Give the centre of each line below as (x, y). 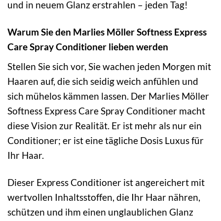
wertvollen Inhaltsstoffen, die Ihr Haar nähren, (104, 197)
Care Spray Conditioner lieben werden (88, 47)
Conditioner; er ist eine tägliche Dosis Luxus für (106, 140)
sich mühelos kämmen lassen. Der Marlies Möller (108, 96)
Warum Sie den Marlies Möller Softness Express (107, 32)
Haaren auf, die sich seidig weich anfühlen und (103, 81)
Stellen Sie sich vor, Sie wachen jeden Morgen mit (109, 66)
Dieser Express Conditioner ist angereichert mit (106, 182)
